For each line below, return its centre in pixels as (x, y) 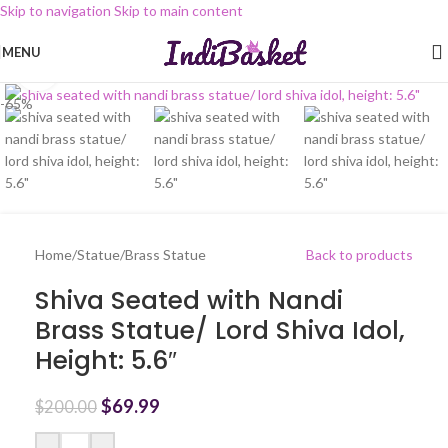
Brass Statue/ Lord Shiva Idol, (220, 331)
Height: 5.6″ (106, 361)
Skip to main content (178, 10)
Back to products (359, 255)
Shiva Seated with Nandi (189, 301)
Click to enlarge (107, 69)
